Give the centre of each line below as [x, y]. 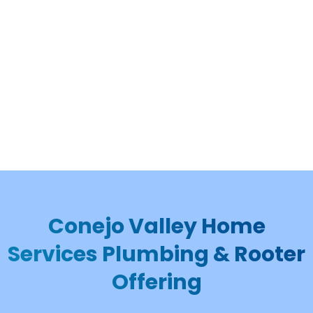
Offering [156, 282]
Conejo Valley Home [156, 226]
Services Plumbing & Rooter [156, 254]
